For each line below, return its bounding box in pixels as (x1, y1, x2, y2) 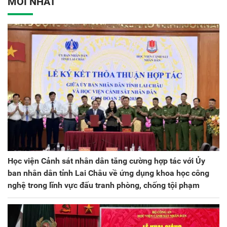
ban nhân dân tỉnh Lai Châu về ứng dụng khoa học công (8, 168, 209, 178)
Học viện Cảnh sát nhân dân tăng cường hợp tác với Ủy (8, 156, 205, 166)
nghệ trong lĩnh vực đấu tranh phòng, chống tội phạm (8, 180, 200, 191)
